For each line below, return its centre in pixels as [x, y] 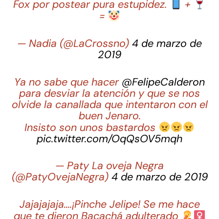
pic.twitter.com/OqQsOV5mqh [109, 139]
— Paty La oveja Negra [109, 166]
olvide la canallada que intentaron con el [109, 104]
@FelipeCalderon [163, 82]
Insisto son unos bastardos [92, 128]
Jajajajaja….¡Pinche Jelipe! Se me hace [109, 204]
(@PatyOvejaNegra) [61, 177]
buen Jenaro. [109, 116]
